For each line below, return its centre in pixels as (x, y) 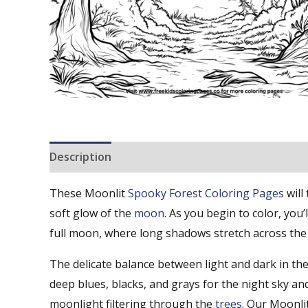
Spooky (147, 193)
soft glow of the (92, 213)
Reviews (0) (156, 157)
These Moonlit (89, 193)
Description (80, 157)
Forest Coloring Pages (227, 193)
